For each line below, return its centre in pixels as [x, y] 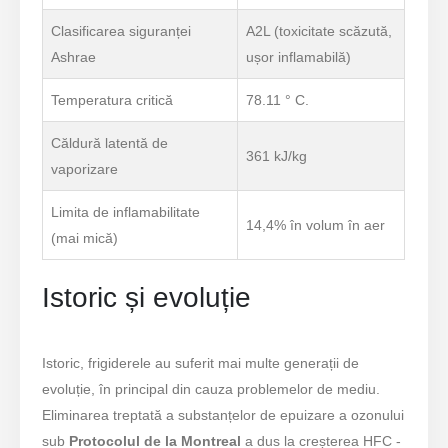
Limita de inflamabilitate [126, 211]
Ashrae [74, 56]
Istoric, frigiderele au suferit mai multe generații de [201, 362]
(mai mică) [85, 237]
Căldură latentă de [110, 142]
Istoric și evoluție [147, 297]
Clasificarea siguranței [121, 30]
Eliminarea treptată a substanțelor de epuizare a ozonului [223, 414]
